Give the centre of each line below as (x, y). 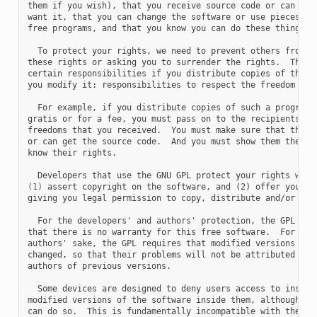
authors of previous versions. (99, 266)
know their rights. (72, 152)
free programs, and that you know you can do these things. (168, 28)
